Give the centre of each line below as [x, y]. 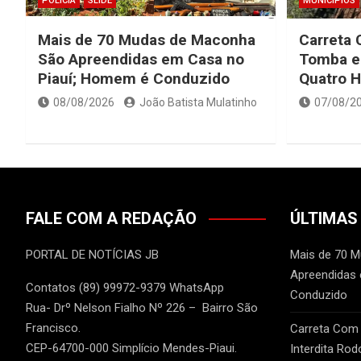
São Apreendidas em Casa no [141, 60]
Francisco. [53, 328]
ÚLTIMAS [324, 219]
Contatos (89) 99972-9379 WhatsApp [125, 288]
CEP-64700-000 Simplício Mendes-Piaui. [131, 349]
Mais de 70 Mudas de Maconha [147, 40]
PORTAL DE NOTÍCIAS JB [92, 255]
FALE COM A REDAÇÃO [111, 219]
